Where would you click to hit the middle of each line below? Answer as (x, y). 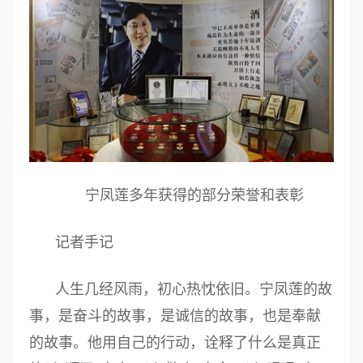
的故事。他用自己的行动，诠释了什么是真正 (175, 343)
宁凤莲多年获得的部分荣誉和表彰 (194, 196)
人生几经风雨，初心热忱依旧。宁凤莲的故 (194, 290)
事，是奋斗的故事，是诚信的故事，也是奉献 (175, 316)
